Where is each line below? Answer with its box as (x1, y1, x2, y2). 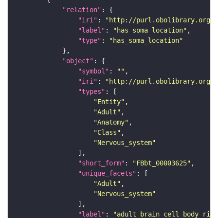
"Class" (93, 128, 121, 137)
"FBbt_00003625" (132, 159, 191, 167)
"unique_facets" (78, 169, 136, 178)
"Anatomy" (93, 118, 128, 127)
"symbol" (78, 67, 109, 75)
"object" (62, 57, 93, 65)
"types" (78, 88, 105, 96)
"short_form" (78, 159, 125, 167)
